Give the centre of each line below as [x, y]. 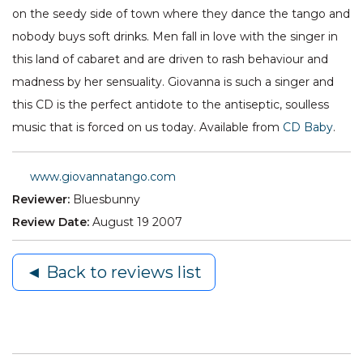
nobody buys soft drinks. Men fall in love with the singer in [175, 37]
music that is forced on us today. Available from [147, 128]
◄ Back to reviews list [114, 273]
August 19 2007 [137, 222]
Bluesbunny [107, 200]
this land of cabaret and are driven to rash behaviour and [170, 60]
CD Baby [308, 128]
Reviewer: [41, 200]
